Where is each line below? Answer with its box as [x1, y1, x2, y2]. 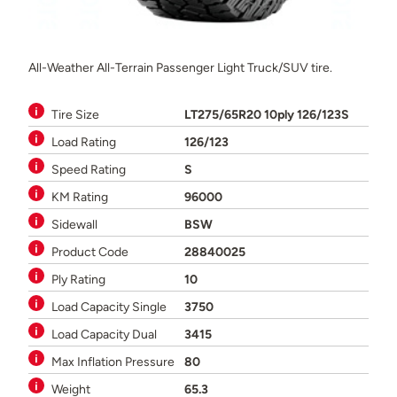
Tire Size [51, 105, 99, 122]
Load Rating [51, 133, 116, 150]
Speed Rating [51, 160, 126, 177]
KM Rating [51, 188, 108, 205]
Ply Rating [51, 270, 105, 287]
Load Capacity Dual [51, 325, 157, 342]
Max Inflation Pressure [51, 353, 175, 370]
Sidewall [51, 215, 97, 232]
